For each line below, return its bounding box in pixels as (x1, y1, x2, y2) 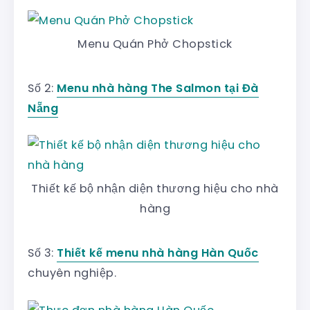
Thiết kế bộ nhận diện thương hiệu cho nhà (31, 180, 279, 197)
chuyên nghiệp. (28, 264, 116, 281)
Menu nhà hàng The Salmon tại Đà (57, 80, 259, 96)
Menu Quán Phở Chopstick (77, 35, 232, 52)
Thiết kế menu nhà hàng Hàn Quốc (57, 244, 259, 261)
